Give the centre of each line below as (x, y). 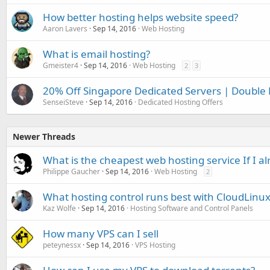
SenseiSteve (63, 102)
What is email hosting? (96, 54)
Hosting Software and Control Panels (192, 208)
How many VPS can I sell (101, 234)
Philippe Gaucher (71, 171)
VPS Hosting (155, 245)
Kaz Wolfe (59, 208)
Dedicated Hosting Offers (181, 102)
